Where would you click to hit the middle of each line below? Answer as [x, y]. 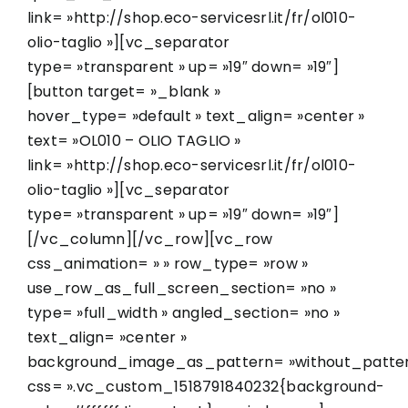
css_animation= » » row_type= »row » [168, 263]
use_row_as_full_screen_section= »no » [182, 288]
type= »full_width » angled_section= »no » [184, 312]
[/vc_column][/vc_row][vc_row [150, 239]
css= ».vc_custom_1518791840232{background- [206, 386]
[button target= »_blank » [124, 91]
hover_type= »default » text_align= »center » [196, 116]
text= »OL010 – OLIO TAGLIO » [134, 140]
